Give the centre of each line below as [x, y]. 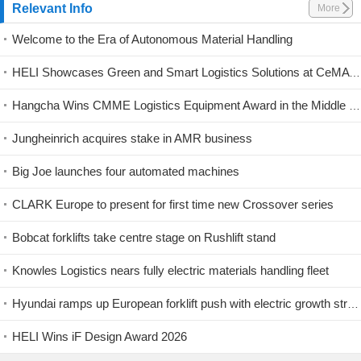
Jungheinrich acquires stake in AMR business [132, 138]
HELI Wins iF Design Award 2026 [100, 336]
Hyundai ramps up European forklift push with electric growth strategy [353, 303]
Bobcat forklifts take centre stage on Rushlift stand [144, 237]
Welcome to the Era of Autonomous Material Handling [152, 39]
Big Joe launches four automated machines [126, 171]
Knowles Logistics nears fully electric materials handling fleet [170, 270]
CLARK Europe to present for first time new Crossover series [173, 204]
